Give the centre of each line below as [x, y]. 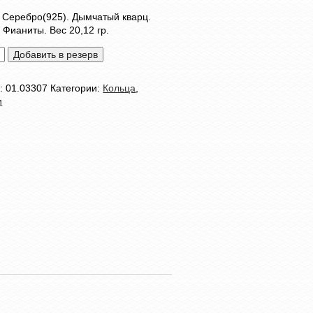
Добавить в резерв [56, 54]
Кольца [119, 88]
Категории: [77, 88]
